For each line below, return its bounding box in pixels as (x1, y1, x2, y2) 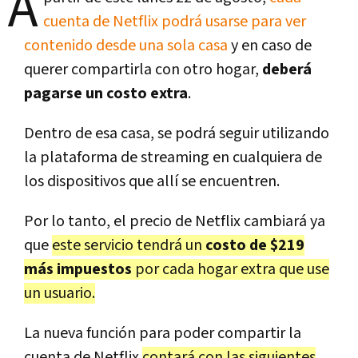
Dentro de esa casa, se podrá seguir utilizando (24, 122, 329, 144)
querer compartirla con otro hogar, (24, 58, 259, 80)
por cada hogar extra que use (132, 258, 329, 280)
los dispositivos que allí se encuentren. (24, 170, 280, 192)
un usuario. (24, 282, 95, 304)
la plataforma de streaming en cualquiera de (24, 146, 322, 168)
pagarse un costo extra (24, 82, 188, 104)
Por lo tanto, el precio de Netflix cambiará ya (24, 210, 325, 232)
